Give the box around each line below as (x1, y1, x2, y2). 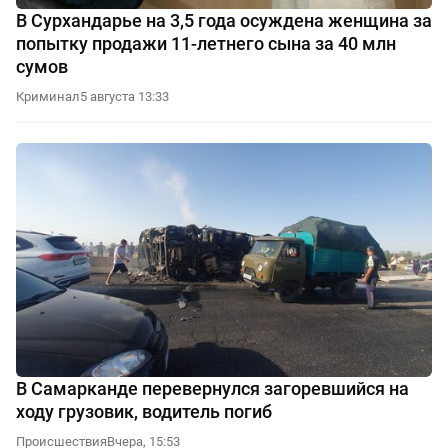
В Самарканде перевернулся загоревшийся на (16, 378, 409, 400)
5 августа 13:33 (80, 89, 169, 105)
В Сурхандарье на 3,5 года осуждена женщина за (16, 10, 432, 32)
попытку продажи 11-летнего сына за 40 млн (16, 33, 396, 55)
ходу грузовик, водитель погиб (16, 401, 272, 423)
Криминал (16, 89, 80, 105)
